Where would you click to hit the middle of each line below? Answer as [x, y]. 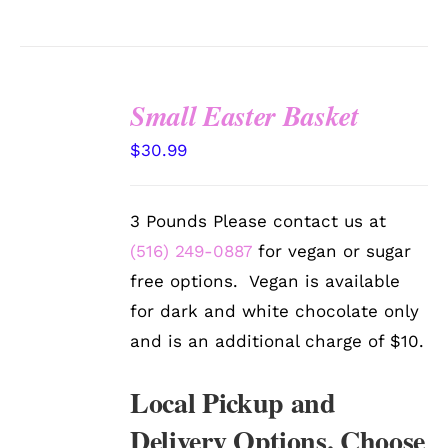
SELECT [67, 133]
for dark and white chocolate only [275, 311]
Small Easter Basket [244, 116]
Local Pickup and [233, 403]
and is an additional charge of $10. [277, 341]
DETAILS [64, 194]
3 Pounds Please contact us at [258, 221]
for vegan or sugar [332, 251]
